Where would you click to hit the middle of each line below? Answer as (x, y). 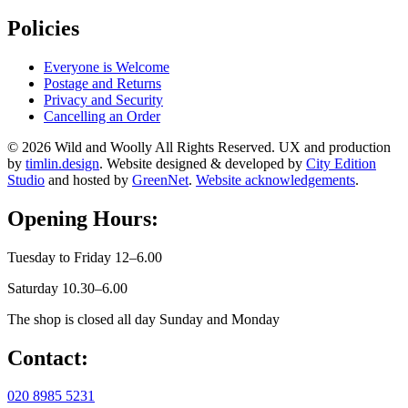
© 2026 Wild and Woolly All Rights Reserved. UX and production (199, 147)
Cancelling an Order (102, 116)
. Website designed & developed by (203, 163)
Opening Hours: (83, 218)
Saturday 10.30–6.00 (67, 288)
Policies (43, 28)
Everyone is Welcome (107, 66)
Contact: (48, 357)
